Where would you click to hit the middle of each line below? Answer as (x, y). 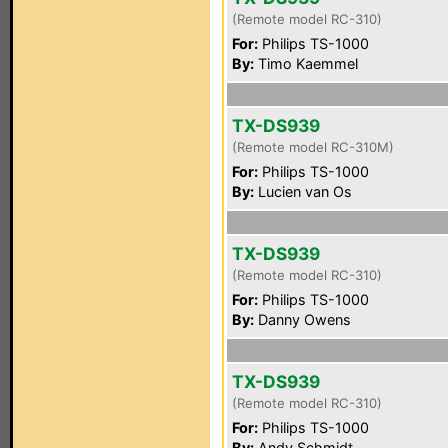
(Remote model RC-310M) (313, 147)
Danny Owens (302, 319)
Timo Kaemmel (306, 63)
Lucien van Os (303, 191)
